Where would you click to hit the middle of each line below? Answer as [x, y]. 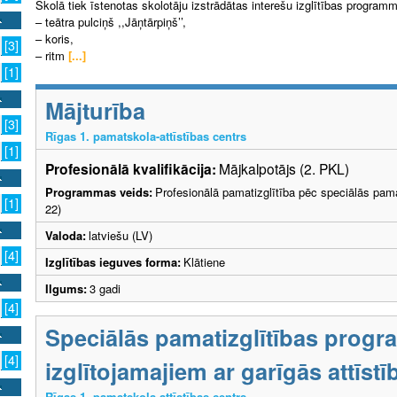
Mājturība [95, 111]
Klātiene [204, 262]
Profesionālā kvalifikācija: [131, 169]
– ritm [50, 56]
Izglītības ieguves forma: [113, 262]
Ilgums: [66, 289]
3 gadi [109, 289]
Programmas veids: [99, 192]
